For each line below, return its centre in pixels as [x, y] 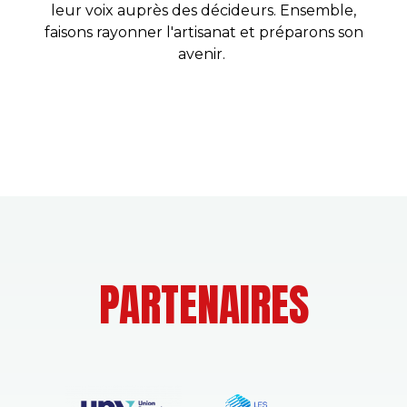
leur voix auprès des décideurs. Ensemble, [203, 10]
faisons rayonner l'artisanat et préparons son [203, 32]
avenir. [203, 54]
